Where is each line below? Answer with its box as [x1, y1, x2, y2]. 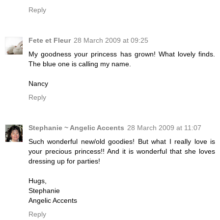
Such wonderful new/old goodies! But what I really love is [28, 137, 215, 146]
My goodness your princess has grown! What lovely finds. [28, 50, 215, 58]
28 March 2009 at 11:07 [127, 124, 201, 132]
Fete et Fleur [28, 36, 71, 45]
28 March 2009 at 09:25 [74, 36, 148, 45]
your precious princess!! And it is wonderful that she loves [28, 147, 215, 156]
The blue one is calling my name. [28, 60, 131, 68]
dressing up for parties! [28, 157, 100, 165]
